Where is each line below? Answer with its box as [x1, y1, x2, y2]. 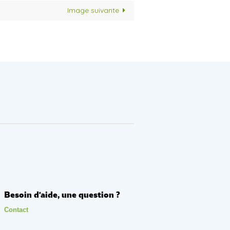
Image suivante [67, 6, 119, 15]
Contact [4, 205, 29, 214]
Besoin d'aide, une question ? [4, 191, 121, 199]
